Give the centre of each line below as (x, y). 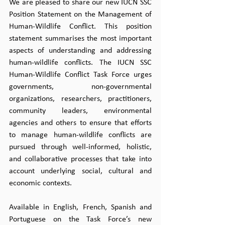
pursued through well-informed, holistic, (80, 147)
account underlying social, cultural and (80, 171)
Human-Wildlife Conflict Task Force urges (80, 75)
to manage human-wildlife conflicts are (80, 135)
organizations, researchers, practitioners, (80, 99)
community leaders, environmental (80, 111)
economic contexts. (40, 183)
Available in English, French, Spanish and (80, 207)
